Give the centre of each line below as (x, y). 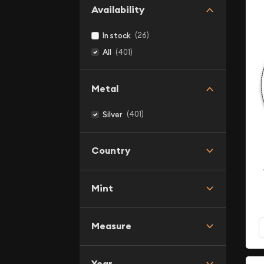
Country (110, 151)
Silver (113, 114)
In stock (117, 35)
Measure (111, 226)
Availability (118, 9)
